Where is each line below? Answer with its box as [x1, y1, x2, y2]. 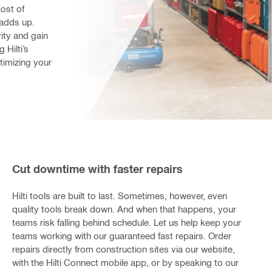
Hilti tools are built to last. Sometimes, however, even [12, 189, 227, 201]
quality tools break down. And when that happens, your [12, 203, 236, 214]
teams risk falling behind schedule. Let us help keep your [12, 216, 241, 228]
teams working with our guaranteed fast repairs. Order [12, 229, 231, 241]
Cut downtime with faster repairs [12, 161, 183, 175]
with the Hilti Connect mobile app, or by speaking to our [12, 256, 239, 268]
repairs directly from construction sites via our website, [12, 243, 235, 254]
